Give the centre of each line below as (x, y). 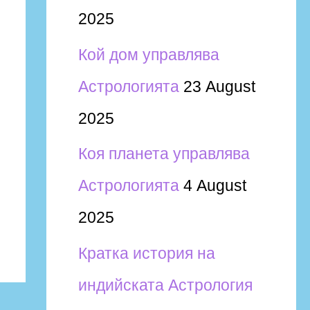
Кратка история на (146, 253)
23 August (219, 86)
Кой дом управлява (148, 54)
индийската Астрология (165, 285)
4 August (215, 186)
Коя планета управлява (164, 154)
